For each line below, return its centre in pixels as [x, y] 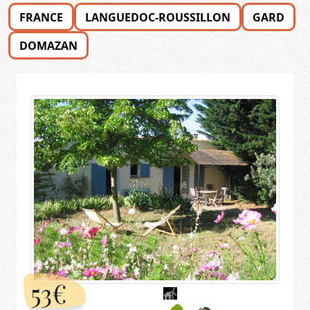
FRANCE [41, 17]
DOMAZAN [48, 45]
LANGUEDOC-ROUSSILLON [158, 17]
